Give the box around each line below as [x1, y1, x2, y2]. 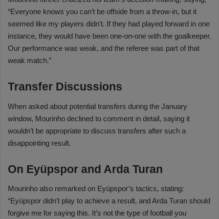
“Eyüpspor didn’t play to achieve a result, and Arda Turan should [8, 197, 210, 205]
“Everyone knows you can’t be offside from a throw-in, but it [8, 7, 197, 16]
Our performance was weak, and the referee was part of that [8, 44, 199, 53]
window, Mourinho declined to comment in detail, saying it [8, 114, 190, 123]
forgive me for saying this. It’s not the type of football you [8, 209, 186, 218]
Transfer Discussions [8, 80, 122, 93]
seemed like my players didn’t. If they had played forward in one [8, 20, 210, 28]
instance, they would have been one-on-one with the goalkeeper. [8, 32, 211, 41]
